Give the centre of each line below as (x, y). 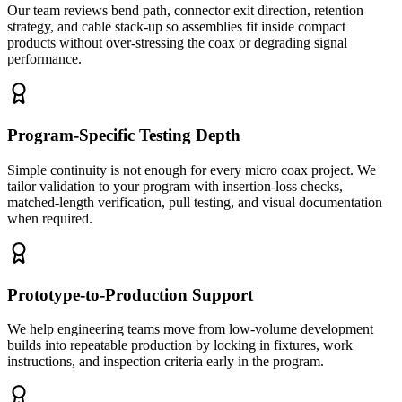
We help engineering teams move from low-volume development (190, 329)
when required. (50, 218)
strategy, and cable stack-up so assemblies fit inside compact (176, 27)
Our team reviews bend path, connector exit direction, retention (185, 11)
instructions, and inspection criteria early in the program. (166, 362)
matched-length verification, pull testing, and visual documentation (195, 202)
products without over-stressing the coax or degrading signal (177, 43)
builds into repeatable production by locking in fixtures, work (180, 345)
